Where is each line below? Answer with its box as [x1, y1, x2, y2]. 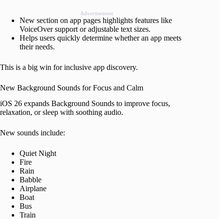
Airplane [20, 184, 46, 193]
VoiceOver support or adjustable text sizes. [20, 24, 151, 33]
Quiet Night [20, 149, 56, 158]
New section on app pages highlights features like [20, 16, 172, 24]
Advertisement [80, 10, 113, 16]
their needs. [20, 42, 55, 51]
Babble [20, 175, 42, 184]
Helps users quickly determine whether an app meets [20, 33, 181, 42]
